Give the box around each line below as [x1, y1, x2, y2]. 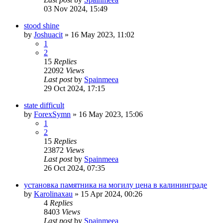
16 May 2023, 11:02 [71, 30, 134, 39]
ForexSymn [34, 110, 71, 118]
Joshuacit [34, 30, 63, 39]
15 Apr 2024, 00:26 [81, 189, 142, 198]
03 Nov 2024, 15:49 [44, 4, 108, 13]
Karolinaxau [34, 189, 73, 198]
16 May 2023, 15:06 [79, 110, 143, 118]
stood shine [24, 21, 59, 30]
